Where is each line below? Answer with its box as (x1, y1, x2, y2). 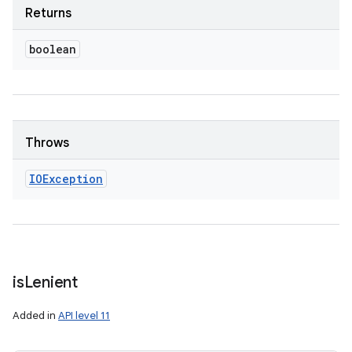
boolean (29, 42, 76, 57)
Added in (13, 309, 58, 322)
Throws (25, 135, 69, 151)
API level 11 (58, 309, 110, 322)
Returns (25, 5, 71, 21)
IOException (29, 171, 103, 186)
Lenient (24, 273, 78, 292)
